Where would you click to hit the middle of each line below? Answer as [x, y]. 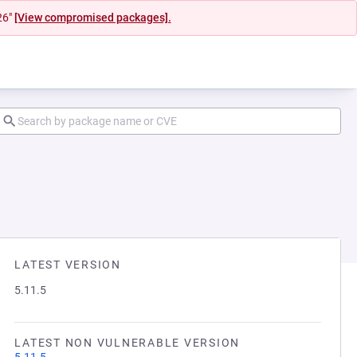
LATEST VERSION [68, 265]
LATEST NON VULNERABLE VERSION [127, 343]
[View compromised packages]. [92, 18]
